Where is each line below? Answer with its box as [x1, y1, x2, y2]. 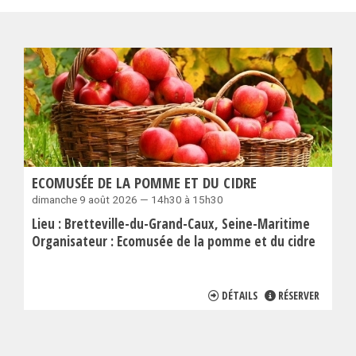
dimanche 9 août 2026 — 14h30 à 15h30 [32, 192, 223, 206]
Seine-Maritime [222, 214, 310, 233]
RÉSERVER [278, 287, 319, 303]
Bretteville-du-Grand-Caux [64, 214, 217, 233]
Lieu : [32, 214, 64, 233]
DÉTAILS [222, 287, 257, 303]
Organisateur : [32, 231, 117, 250]
